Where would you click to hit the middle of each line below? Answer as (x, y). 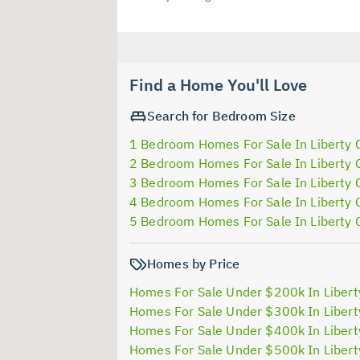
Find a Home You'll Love (218, 84)
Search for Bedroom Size (221, 115)
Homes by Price (194, 263)
